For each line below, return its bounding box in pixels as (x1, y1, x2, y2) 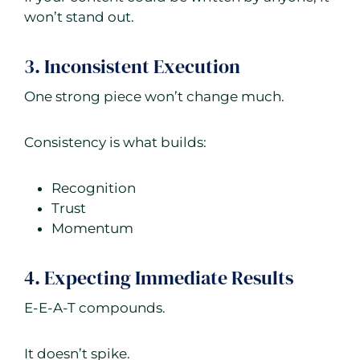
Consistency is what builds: (24, 134, 207, 151)
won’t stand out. (24, 9, 134, 26)
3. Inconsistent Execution (24, 53, 240, 80)
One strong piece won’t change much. (24, 88, 284, 105)
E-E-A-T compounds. (24, 300, 166, 317)
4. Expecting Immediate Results (24, 264, 293, 292)
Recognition (51, 180, 136, 197)
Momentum (51, 220, 133, 237)
